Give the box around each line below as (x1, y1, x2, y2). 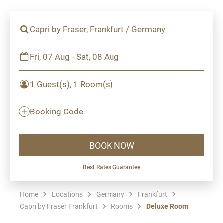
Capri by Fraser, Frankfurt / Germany (30, 23, 165, 35)
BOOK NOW (89, 139, 134, 151)
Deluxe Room (146, 201, 188, 211)
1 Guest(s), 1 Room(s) (30, 78, 113, 90)
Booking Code (30, 106, 83, 117)
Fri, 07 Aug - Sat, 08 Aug (30, 51, 119, 62)
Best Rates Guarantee (83, 163, 140, 171)
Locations (52, 189, 83, 199)
